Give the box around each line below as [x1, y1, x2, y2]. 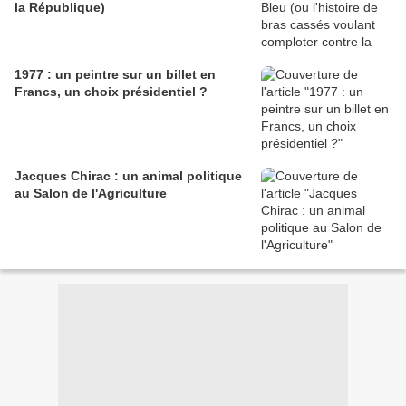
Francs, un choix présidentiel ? [14, 84, 208, 100]
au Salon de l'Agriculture [14, 186, 167, 201]
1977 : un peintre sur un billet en [14, 67, 216, 82]
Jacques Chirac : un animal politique [14, 169, 242, 184]
